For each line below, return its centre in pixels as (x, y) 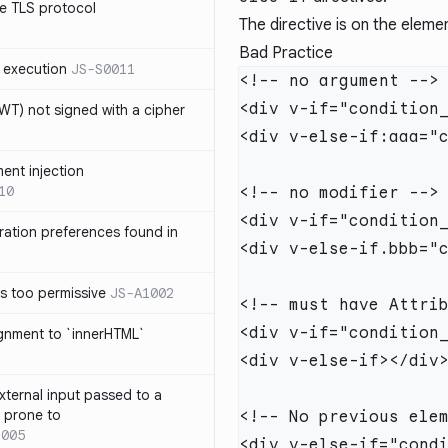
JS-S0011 (103, 69)
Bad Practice (286, 53)
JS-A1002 (142, 293)
